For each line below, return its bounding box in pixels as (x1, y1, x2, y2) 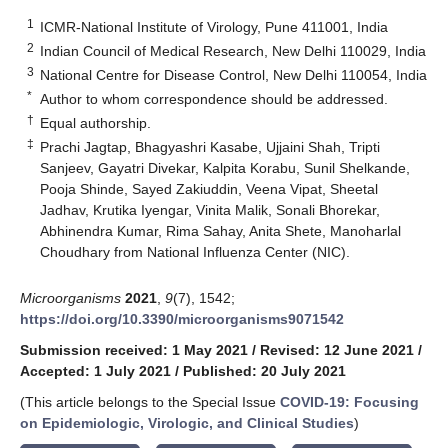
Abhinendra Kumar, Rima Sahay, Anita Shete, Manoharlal (40, 222, 402, 239)
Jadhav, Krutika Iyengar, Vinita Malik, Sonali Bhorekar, (40, 201, 381, 218)
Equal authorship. (40, 114, 152, 131)
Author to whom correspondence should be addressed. (40, 90, 389, 107)
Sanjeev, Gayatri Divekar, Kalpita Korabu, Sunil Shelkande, (40, 159, 411, 176)
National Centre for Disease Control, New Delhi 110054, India (40, 66, 428, 83)
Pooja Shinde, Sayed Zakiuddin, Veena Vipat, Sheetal (40, 180, 379, 197)
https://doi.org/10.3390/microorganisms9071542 (20, 310, 344, 327)
